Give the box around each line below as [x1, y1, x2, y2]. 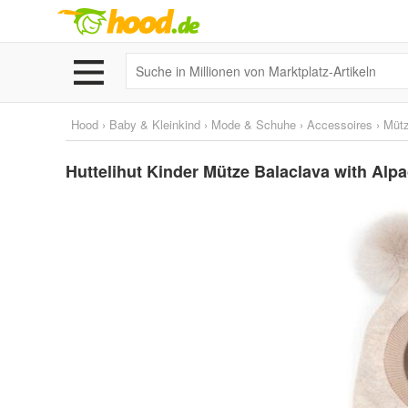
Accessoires [307, 116, 372, 133]
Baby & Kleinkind [109, 116, 200, 133]
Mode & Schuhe [211, 116, 296, 133]
